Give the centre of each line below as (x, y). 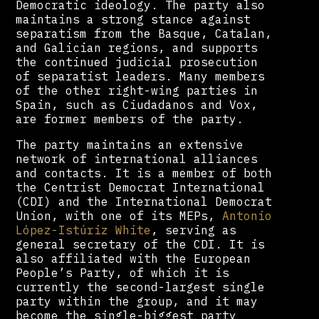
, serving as (194, 230)
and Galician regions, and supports (137, 47)
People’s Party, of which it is (123, 272)
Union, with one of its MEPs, (119, 215)
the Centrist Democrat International (141, 187)
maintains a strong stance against (134, 19)
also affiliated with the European (134, 258)
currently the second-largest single (141, 287)
